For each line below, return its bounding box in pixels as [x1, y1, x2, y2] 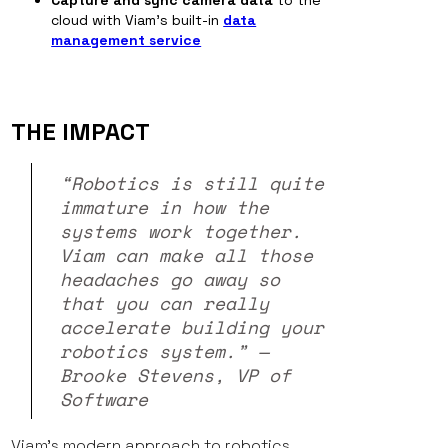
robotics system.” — [60, 338, 270, 365]
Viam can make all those [60, 242, 314, 269]
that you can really [60, 290, 270, 317]
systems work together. [60, 218, 303, 245]
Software [60, 386, 149, 413]
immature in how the [60, 194, 270, 221]
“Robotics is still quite [60, 170, 325, 197]
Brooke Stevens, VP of [60, 362, 292, 389]
